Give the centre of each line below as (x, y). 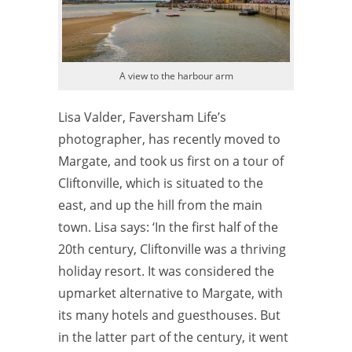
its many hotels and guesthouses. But (169, 315)
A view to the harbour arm (176, 75)
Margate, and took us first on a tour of (171, 161)
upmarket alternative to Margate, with (170, 293)
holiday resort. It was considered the (166, 271)
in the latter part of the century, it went (173, 337)
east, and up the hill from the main (160, 205)
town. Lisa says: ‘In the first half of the (168, 227)
